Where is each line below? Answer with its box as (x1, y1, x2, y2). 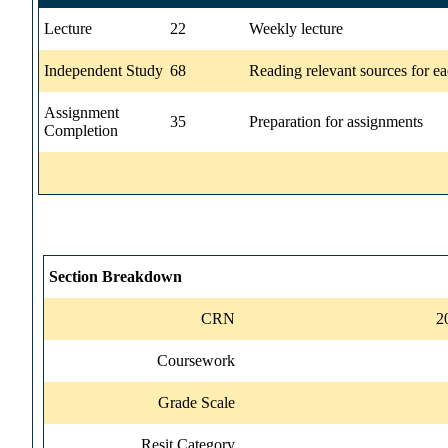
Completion (44, 121, 118, 139)
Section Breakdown (49, 267, 182, 285)
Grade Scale (158, 393, 235, 411)
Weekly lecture (249, 19, 343, 37)
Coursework (157, 351, 235, 369)
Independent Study (44, 61, 163, 79)
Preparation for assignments (249, 112, 423, 130)
